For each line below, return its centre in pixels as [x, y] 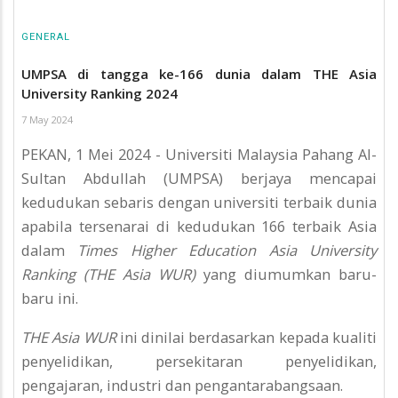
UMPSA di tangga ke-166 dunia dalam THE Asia [199, 73]
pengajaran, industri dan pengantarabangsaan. [184, 385]
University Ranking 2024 [99, 93]
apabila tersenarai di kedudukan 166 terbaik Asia [199, 227]
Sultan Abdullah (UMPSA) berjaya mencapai [199, 179]
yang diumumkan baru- [286, 275]
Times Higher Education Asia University [227, 251]
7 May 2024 [47, 119]
